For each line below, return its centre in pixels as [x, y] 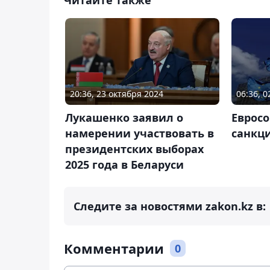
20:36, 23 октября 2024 [117, 93]
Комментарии [114, 248]
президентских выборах [134, 149]
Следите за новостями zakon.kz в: [170, 206]
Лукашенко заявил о [124, 117]
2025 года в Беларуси [124, 164]
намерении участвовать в [140, 133]
